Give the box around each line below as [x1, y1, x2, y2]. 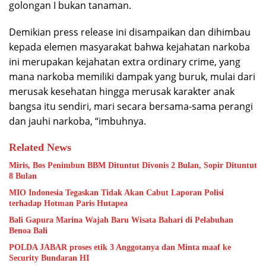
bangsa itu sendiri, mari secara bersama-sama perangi [9, 100, 253, 113]
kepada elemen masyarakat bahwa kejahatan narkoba [9, 40, 250, 54]
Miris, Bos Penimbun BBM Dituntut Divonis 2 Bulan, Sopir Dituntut [9, 161, 257, 170]
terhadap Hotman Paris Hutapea [9, 199, 128, 208]
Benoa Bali [9, 226, 47, 236]
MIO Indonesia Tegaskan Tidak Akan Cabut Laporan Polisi [9, 188, 224, 198]
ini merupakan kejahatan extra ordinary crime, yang [9, 55, 240, 69]
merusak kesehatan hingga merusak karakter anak [9, 85, 235, 99]
